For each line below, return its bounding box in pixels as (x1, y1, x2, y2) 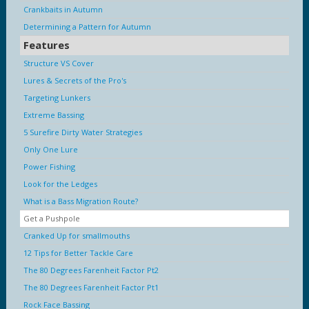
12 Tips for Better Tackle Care (23, 247, 133, 258)
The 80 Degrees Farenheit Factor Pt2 (23, 264, 159, 275)
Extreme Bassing (23, 109, 84, 120)
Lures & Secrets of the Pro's (23, 74, 126, 86)
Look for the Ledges (23, 178, 97, 189)
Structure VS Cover (23, 57, 94, 68)
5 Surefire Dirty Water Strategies (23, 126, 142, 137)
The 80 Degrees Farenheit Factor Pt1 (23, 281, 159, 292)
